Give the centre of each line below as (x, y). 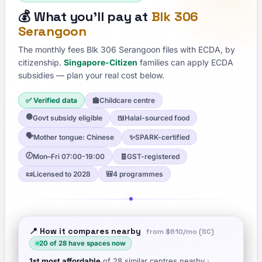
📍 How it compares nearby (85, 231)
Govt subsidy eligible (68, 118)
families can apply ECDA (185, 62)
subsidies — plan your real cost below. (91, 75)
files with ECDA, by (198, 49)
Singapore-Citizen (101, 62)
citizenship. (41, 62)
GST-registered (153, 156)
